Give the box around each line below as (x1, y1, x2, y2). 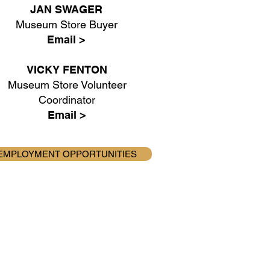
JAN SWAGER (30, 3, 103, 16)
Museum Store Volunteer (7, 78, 127, 91)
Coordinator (39, 93, 96, 106)
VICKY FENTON (27, 63, 108, 76)
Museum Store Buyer (15, 18, 118, 31)
